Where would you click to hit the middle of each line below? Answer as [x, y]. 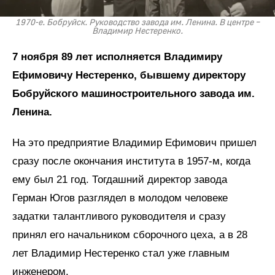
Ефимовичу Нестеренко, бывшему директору [129, 76]
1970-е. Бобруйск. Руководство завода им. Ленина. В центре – [137, 23]
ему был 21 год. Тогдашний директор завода [120, 180]
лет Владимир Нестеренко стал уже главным [121, 254]
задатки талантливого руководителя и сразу [119, 217]
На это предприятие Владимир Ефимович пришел [134, 143]
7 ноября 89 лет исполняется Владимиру [117, 57]
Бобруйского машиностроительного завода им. [134, 94]
